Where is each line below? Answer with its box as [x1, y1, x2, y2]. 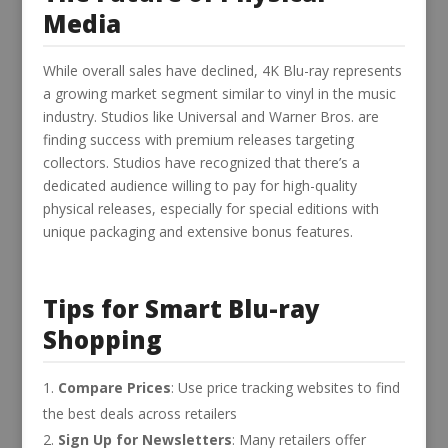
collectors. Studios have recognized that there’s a [42, 152, 360, 172]
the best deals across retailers [42, 403, 237, 423]
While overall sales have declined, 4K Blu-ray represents [42, 60, 402, 80]
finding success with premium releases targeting [42, 129, 354, 149]
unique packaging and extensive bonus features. [42, 221, 353, 241]
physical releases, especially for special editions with [42, 198, 379, 218]
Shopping [42, 322, 162, 356]
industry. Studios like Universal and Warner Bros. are [42, 106, 379, 126]
